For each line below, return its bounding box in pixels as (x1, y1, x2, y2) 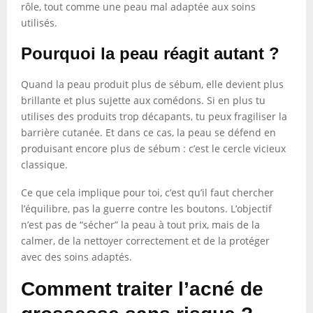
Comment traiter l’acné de (21, 278, 263, 300)
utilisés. (21, 16, 57, 29)
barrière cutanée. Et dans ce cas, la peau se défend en (21, 126, 276, 139)
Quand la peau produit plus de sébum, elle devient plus (21, 78, 284, 91)
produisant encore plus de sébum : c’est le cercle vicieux (21, 142, 286, 155)
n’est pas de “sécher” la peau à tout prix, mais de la (21, 218, 260, 231)
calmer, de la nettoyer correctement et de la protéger (21, 234, 270, 247)
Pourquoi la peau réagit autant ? (21, 44, 279, 63)
